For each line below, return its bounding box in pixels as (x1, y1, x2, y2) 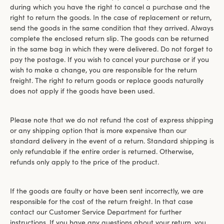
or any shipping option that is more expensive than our (10, 125, 186, 135)
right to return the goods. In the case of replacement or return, (10, 12, 211, 22)
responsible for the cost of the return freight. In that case (10, 196, 193, 206)
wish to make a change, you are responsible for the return (10, 65, 197, 74)
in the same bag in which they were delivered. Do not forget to (10, 44, 212, 53)
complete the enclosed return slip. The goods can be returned (10, 33, 209, 43)
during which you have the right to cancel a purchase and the (10, 2, 210, 11)
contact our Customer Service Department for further (10, 207, 181, 216)
